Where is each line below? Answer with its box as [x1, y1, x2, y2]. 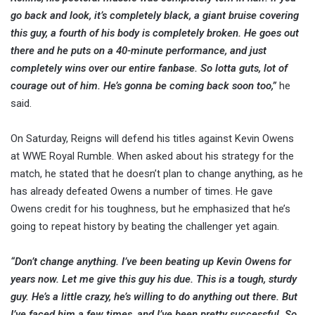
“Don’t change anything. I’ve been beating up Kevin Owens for [11, 255, 291, 269]
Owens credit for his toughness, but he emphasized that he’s [11, 202, 290, 216]
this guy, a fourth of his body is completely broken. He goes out [11, 27, 299, 40]
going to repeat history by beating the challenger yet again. [11, 220, 279, 233]
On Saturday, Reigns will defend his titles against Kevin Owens [11, 132, 294, 146]
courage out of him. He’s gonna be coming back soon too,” [11, 79, 276, 93]
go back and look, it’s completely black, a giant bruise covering [11, 9, 299, 22]
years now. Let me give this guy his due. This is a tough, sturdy [11, 273, 297, 286]
